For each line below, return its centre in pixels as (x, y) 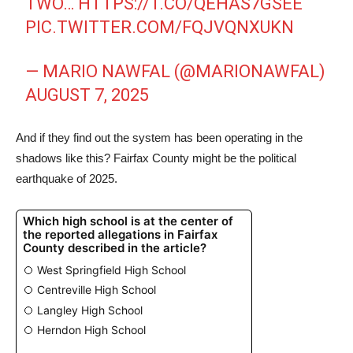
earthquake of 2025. (67, 178)
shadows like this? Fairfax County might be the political (156, 158)
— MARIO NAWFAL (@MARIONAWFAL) (176, 71)
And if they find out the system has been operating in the (159, 137)
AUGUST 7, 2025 (87, 95)
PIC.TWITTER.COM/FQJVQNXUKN (160, 27)
